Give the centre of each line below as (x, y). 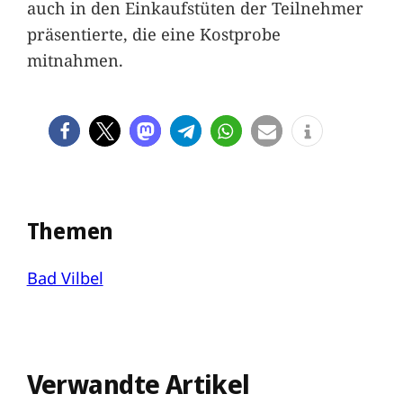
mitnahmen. (75, 59)
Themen (70, 230)
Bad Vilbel (65, 278)
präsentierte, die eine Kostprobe (153, 33)
